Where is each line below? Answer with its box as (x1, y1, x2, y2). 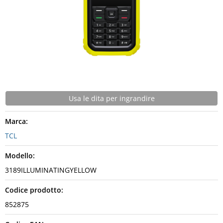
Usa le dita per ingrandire (68, 94, 155, 103)
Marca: (5, 116, 28, 126)
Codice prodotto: (5, 185, 63, 195)
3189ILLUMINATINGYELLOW (5, 165, 97, 175)
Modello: (5, 151, 35, 160)
